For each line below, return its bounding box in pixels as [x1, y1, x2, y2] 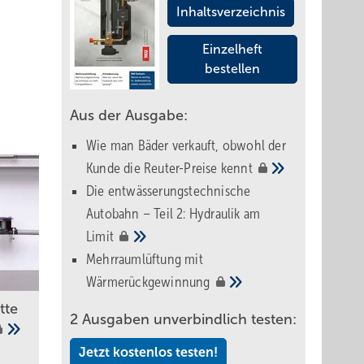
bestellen [205, 62, 260, 76]
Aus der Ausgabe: [70, 107, 188, 123]
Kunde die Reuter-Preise [86, 160, 221, 176]
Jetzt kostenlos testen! [79, 345, 218, 359]
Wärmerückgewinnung [86, 274, 214, 290]
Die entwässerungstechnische [86, 183, 251, 199]
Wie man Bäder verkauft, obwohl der [86, 137, 286, 154]
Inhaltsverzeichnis [176, 5, 285, 19]
